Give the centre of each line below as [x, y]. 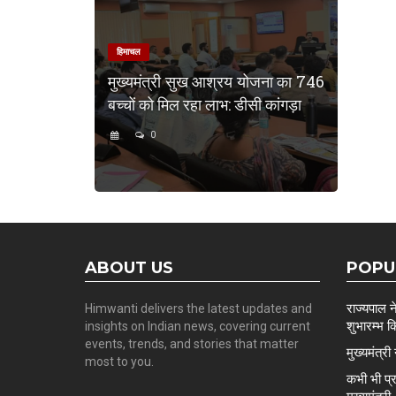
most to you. [119, 361]
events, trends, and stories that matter [192, 343]
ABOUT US [129, 267]
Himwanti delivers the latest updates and [198, 308]
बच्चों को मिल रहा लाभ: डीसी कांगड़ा [205, 104]
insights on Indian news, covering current [198, 326]
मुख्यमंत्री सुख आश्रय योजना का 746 [216, 81]
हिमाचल [129, 51]
